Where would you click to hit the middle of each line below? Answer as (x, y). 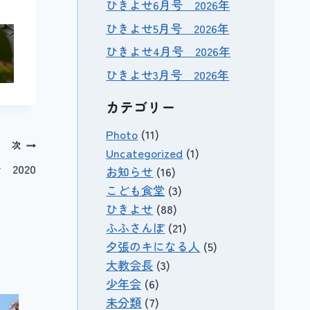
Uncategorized (145, 152)
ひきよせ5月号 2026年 (168, 28)
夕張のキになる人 (153, 246)
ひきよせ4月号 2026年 (168, 51)
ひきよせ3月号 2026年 (168, 75)
